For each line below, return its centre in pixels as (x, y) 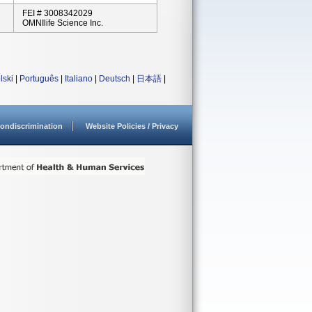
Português (39, 79)
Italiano (79, 79)
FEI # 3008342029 (57, 13)
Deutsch (115, 79)
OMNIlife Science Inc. (63, 23)
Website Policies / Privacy (132, 126)
